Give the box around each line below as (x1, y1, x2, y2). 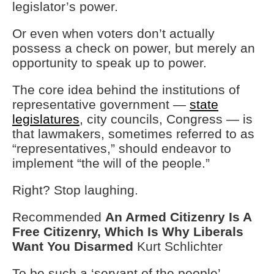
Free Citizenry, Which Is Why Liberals (12, 224, 243, 239)
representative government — (12, 97, 190, 112)
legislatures (12, 112, 80, 127)
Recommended (12, 210, 105, 224)
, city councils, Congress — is (80, 112, 253, 127)
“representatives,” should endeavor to (12, 141, 231, 156)
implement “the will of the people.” (12, 156, 210, 171)
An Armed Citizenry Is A (105, 210, 251, 224)
